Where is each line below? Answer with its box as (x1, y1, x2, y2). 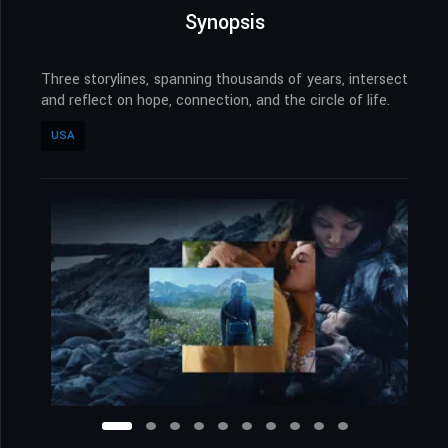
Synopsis (184, 8, 265, 38)
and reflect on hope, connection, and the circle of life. (41, 90, 390, 112)
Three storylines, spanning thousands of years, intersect (41, 69, 408, 91)
